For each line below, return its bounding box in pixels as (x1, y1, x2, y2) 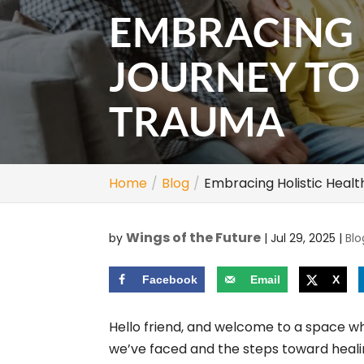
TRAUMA (109, 97, 286, 145)
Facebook (142, 273, 198, 286)
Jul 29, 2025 (271, 230, 336, 246)
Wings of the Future (126, 228, 262, 247)
